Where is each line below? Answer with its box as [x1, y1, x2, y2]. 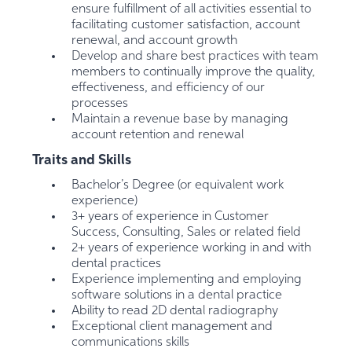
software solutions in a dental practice [71, 289, 283, 302]
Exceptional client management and [71, 321, 273, 334]
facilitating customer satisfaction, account [71, 19, 301, 32]
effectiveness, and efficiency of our [71, 82, 266, 95]
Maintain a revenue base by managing [71, 113, 289, 126]
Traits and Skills [32, 153, 132, 168]
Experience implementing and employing [71, 273, 302, 287]
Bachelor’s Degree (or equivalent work [71, 179, 284, 192]
